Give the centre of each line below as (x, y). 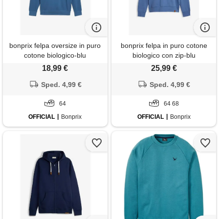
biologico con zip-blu (164, 55)
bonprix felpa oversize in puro (55, 45)
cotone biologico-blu (55, 55)
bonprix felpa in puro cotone (164, 45)
